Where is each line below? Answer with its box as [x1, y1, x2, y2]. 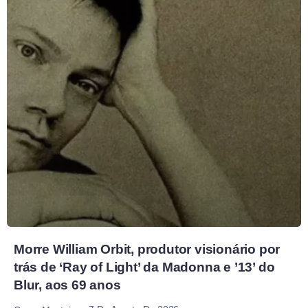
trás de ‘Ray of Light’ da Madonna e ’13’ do [14, 259, 275, 274]
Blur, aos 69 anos [14, 277, 121, 292]
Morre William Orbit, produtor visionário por [14, 241, 280, 256]
